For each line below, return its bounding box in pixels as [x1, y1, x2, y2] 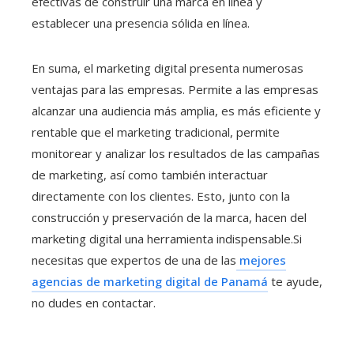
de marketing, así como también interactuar [32, 166, 268, 183]
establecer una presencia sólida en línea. [32, 14, 250, 31]
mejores [236, 251, 286, 268]
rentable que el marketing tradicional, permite [32, 123, 280, 140]
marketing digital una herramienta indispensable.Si [32, 230, 302, 247]
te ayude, [268, 273, 322, 289]
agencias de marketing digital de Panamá [32, 273, 268, 289]
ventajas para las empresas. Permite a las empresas [32, 81, 318, 97]
